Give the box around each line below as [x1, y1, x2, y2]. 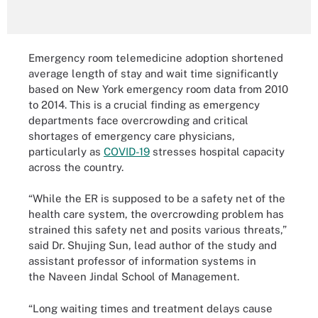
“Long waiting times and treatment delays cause [28, 302, 273, 314]
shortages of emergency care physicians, [28, 129, 235, 142]
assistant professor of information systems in [28, 255, 256, 267]
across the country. [28, 160, 124, 173]
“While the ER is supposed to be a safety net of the [28, 192, 285, 204]
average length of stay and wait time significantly [28, 67, 278, 79]
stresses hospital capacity [150, 145, 285, 158]
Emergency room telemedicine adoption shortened [28, 51, 283, 64]
